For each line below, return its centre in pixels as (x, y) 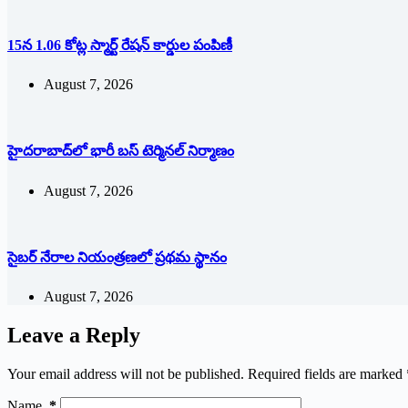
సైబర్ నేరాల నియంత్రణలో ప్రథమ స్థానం (117, 257)
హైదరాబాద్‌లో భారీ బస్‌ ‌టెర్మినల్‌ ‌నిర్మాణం (121, 151)
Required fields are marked (327, 374)
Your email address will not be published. (126, 374)
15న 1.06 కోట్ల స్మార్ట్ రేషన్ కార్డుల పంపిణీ (120, 45)
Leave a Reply (74, 336)
